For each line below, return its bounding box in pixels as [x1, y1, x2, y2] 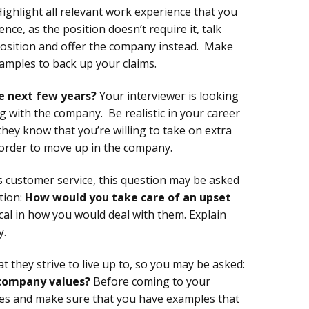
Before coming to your [90, 273, 210, 289]
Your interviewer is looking [97, 88, 239, 103]
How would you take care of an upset [25, 189, 231, 205]
